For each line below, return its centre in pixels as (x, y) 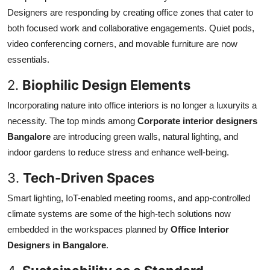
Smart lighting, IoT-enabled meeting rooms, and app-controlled (129, 198)
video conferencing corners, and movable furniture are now (122, 43)
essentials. (28, 59)
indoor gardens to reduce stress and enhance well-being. (118, 152)
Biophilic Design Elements (106, 85)
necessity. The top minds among (72, 121)
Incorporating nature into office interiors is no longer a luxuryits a (132, 105)
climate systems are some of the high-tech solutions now (119, 213)
